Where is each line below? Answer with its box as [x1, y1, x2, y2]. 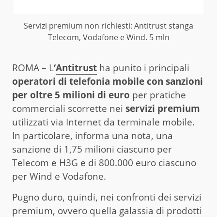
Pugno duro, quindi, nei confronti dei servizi [12, 190, 201, 203]
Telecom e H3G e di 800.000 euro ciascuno [12, 156, 196, 169]
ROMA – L [12, 61, 54, 74]
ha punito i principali [97, 61, 189, 74]
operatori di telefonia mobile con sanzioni [12, 75, 203, 88]
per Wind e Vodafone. [12, 170, 106, 183]
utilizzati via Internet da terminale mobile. [12, 115, 195, 128]
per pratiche [130, 88, 186, 101]
